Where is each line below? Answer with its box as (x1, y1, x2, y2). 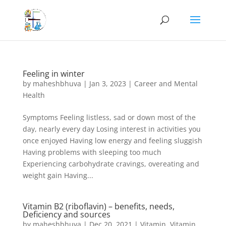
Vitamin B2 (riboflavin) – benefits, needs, (22, 201, 175, 212)
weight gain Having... (22, 171, 93, 180)
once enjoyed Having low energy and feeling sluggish (22, 136, 202, 145)
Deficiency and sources (22, 209, 110, 220)
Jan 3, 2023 (89, 79, 126, 88)
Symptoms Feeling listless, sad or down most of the (22, 112, 196, 122)
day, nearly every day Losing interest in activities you (22, 124, 201, 134)
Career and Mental (134, 79, 198, 88)
